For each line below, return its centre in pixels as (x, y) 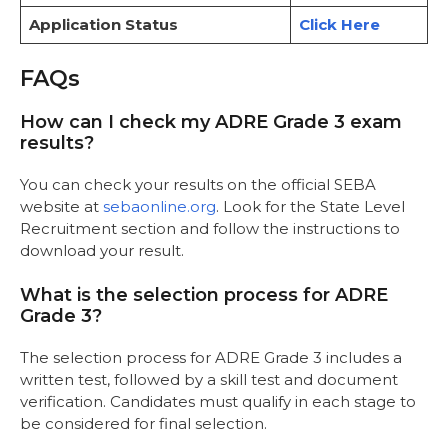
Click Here (339, 24)
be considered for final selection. (143, 423)
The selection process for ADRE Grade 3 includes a (211, 357)
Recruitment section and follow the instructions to (210, 229)
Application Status (103, 24)
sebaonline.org (157, 207)
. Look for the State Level (310, 207)
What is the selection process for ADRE (204, 294)
